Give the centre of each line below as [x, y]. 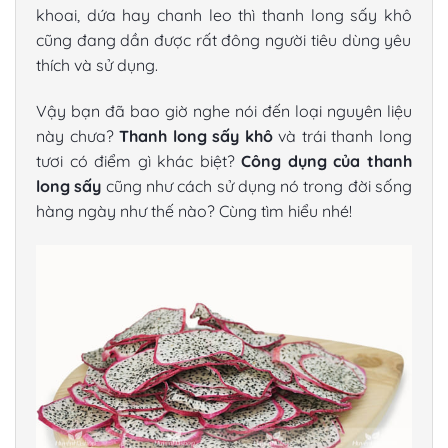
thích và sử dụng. [97, 65]
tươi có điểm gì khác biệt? [139, 161]
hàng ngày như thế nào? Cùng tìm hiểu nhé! [194, 211]
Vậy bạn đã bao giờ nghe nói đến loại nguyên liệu [224, 111]
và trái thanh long [342, 136]
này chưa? [78, 136]
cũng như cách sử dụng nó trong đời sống [257, 186]
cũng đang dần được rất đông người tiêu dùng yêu [224, 40]
